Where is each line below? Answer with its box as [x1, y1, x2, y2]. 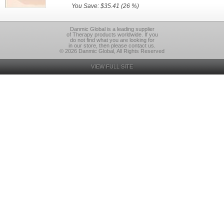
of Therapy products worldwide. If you [66, 31, 158, 37]
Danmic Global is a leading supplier [69, 26, 154, 32]
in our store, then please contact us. [68, 42, 155, 48]
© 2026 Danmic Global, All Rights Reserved [59, 48, 164, 54]
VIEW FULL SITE [91, 63, 133, 69]
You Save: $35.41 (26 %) [71, 2, 139, 9]
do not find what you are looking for [69, 37, 154, 43]
